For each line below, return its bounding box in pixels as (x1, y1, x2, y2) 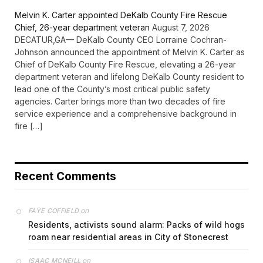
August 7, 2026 (152, 22, 210, 32)
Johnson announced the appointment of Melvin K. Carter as (15, 46, 245, 57)
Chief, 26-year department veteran (15, 22, 150, 32)
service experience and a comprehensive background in (15, 108, 237, 119)
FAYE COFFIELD (28, 206, 79, 215)
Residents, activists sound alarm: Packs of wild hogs (28, 219, 245, 230)
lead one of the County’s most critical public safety (15, 83, 210, 94)
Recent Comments (15, 169, 116, 183)
